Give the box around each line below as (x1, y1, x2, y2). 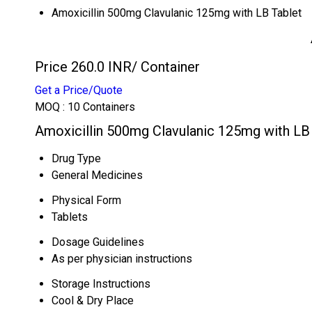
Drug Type (52, 152, 101, 165)
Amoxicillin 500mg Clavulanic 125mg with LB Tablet (52, 6, 302, 19)
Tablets (52, 210, 88, 224)
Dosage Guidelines (52, 235, 144, 249)
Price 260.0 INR (35, 58, 132, 75)
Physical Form (52, 194, 121, 207)
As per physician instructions (52, 252, 192, 265)
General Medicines (52, 169, 143, 182)
